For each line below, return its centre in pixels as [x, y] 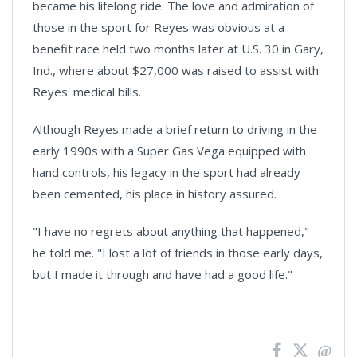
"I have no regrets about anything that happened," [171, 231]
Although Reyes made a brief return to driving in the [175, 129]
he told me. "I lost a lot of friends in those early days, [178, 253]
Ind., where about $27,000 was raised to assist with [176, 71]
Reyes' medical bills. [87, 92]
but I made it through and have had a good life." [163, 275]
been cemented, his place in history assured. [155, 194]
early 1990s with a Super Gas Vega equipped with [169, 151]
